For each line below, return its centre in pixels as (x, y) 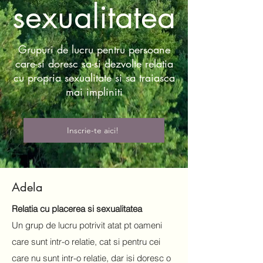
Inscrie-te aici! (93, 130)
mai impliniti (94, 92)
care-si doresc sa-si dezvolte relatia (94, 63)
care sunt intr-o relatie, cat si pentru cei (86, 242)
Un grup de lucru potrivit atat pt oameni (87, 225)
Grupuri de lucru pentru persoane (94, 49)
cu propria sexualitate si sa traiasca (94, 77)
